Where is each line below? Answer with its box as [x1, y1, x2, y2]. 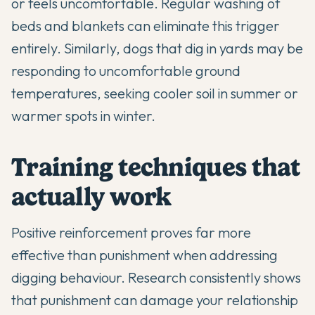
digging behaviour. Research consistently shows [11, 268, 301, 286]
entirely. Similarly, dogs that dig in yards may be [11, 39, 303, 57]
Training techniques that [11, 151, 300, 182]
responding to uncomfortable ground [11, 61, 240, 79]
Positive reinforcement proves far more [11, 223, 251, 241]
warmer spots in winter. [11, 106, 155, 124]
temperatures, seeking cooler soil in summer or [11, 84, 298, 102]
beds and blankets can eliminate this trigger [11, 16, 280, 34]
